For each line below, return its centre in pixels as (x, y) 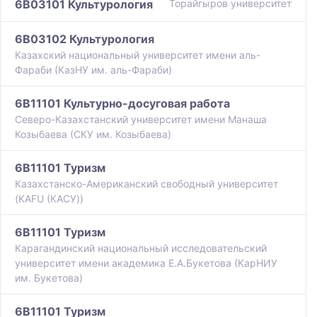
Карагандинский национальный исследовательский (141, 248)
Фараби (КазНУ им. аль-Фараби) (93, 70)
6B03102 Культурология (85, 39)
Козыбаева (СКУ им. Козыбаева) (93, 134)
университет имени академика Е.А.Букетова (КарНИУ (146, 263)
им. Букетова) (49, 278)
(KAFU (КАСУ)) (49, 199)
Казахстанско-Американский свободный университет (146, 184)
